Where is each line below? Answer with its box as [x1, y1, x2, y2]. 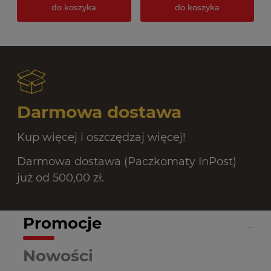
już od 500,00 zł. [17, 171, 104, 185]
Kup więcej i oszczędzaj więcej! [17, 131, 186, 145]
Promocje [23, 214, 102, 233]
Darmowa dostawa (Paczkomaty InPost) [17, 155, 237, 169]
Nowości [23, 246, 93, 266]
